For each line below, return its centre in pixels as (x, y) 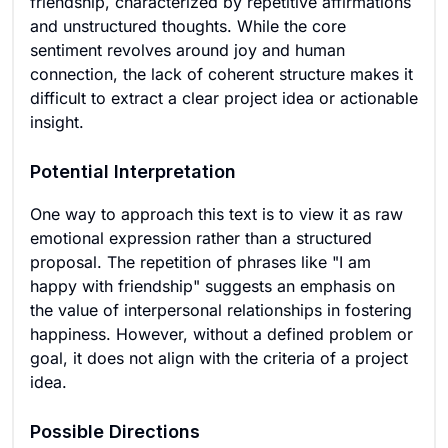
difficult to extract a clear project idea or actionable (224, 98)
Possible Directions (115, 431)
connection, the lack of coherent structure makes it (221, 74)
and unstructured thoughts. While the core (188, 26)
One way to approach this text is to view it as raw (216, 214)
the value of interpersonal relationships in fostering (221, 310)
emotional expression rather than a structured (201, 238)
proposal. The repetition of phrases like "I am (200, 262)
